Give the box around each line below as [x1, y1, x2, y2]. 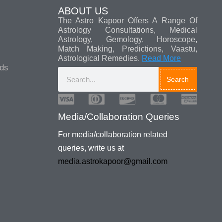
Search [166, 75, 189, 84]
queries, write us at [58, 144, 124, 153]
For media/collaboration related [58, 130, 167, 139]
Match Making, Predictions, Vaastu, [58, 45, 197, 54]
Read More [142, 54, 181, 63]
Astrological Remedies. [58, 54, 142, 63]
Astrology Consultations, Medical [58, 26, 197, 35]
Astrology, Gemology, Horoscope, [58, 35, 197, 44]
